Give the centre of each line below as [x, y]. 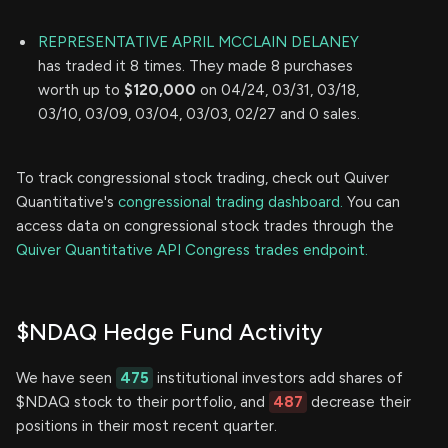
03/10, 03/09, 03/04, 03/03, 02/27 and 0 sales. [199, 114]
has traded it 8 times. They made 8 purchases [195, 66]
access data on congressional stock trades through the [205, 226]
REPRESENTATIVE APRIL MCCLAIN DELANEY [198, 42]
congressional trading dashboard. [230, 202]
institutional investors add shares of [278, 378]
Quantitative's [67, 202]
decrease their [359, 402]
